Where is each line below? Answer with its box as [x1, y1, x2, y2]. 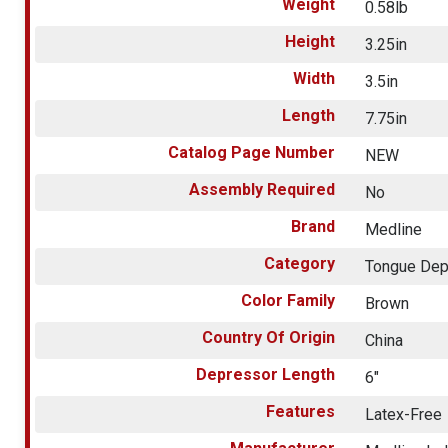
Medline [365, 219, 423, 239]
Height [285, 31, 336, 51]
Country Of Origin [202, 327, 336, 347]
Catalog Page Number [168, 142, 336, 162]
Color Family [241, 290, 336, 310]
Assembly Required [189, 179, 336, 199]
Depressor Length [196, 364, 336, 384]
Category [264, 253, 336, 273]
